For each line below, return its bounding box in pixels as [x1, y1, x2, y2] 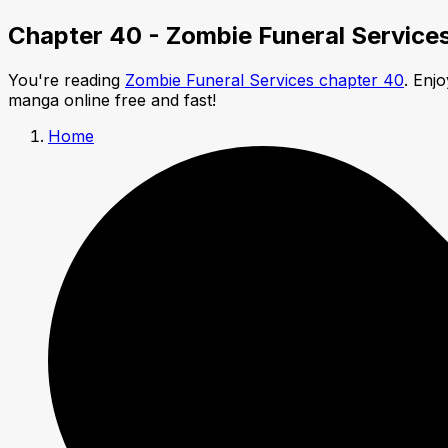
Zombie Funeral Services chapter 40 [125, 69, 404, 90]
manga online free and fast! [8, 89, 216, 110]
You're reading [8, 69, 125, 90]
